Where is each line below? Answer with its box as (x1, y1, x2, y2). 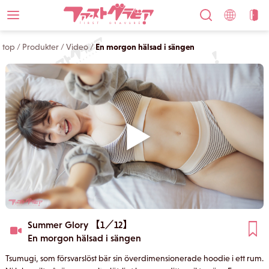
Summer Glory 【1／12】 (27, 219, 132, 230)
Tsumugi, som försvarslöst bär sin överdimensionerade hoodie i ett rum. (5, 253, 264, 263)
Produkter (22, 42, 59, 52)
